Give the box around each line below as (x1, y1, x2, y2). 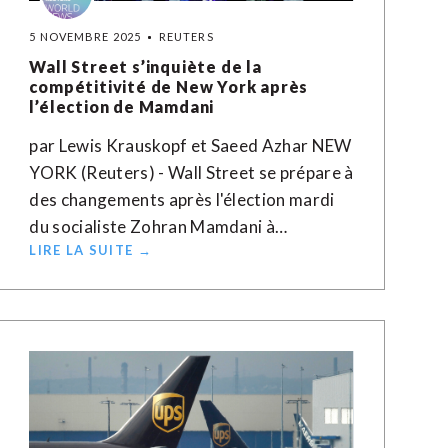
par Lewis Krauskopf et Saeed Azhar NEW (29, 135, 352, 156)
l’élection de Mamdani (29, 97, 215, 116)
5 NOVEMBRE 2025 (29, 30, 141, 43)
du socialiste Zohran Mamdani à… (29, 216, 288, 237)
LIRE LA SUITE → (29, 242, 152, 258)
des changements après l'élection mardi (29, 189, 335, 210)
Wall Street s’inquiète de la (29, 57, 262, 76)
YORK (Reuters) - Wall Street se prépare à (29, 162, 354, 183)
